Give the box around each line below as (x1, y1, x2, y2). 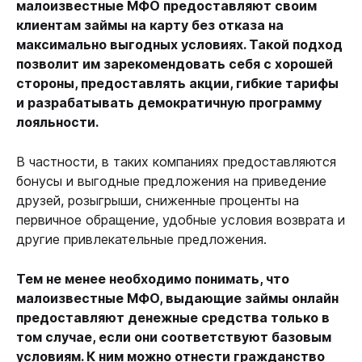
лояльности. (16, 114, 102, 130)
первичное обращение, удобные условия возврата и (16, 212, 345, 228)
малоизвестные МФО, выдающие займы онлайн (16, 290, 339, 306)
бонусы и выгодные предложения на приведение (16, 173, 326, 189)
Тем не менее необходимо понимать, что (16, 271, 289, 287)
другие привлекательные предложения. (16, 231, 271, 247)
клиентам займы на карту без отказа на (16, 17, 284, 33)
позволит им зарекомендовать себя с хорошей (16, 56, 333, 72)
